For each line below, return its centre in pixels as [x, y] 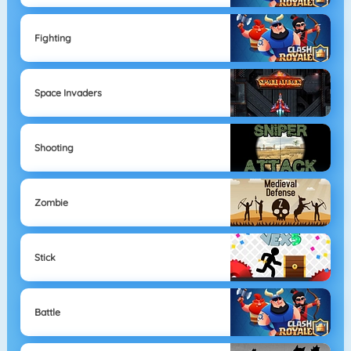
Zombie [51, 202]
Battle [47, 312]
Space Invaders [68, 92]
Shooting [54, 147]
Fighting [52, 38]
